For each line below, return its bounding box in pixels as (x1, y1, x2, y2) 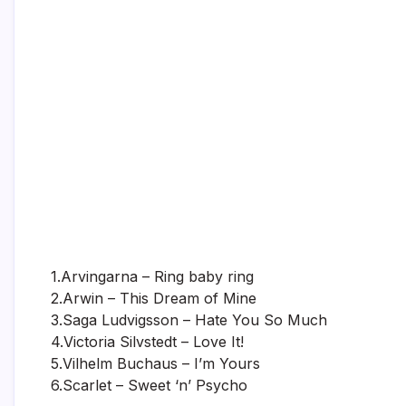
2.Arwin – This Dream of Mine (51, 288, 256, 307)
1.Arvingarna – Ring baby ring (51, 266, 254, 285)
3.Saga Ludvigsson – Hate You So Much (51, 310, 327, 329)
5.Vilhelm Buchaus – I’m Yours (51, 353, 260, 372)
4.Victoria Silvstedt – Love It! (51, 332, 244, 351)
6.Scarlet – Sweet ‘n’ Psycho (51, 375, 247, 394)
